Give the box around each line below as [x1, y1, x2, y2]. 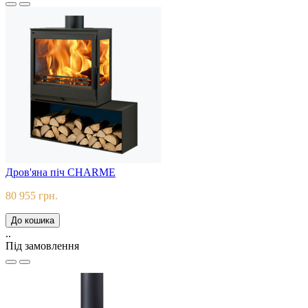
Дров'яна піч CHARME [5, 166, 115, 179]
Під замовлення [5, 240, 79, 252]
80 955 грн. [5, 190, 58, 202]
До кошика [11, 215, 54, 226]
